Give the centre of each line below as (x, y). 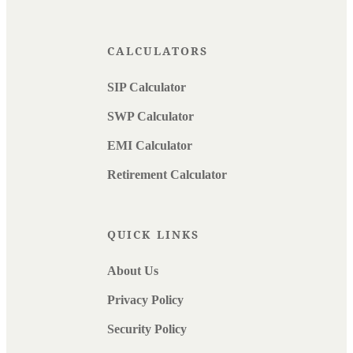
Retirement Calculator (167, 175)
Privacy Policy (145, 300)
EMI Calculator (150, 146)
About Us (133, 271)
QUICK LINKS (154, 235)
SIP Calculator (147, 87)
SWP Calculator (150, 117)
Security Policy (147, 329)
